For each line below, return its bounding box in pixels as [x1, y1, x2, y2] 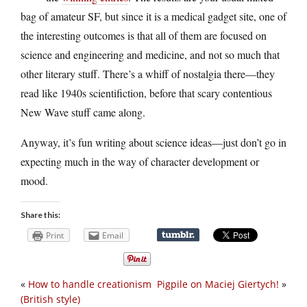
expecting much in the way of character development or [21, 153, 259, 169]
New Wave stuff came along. [21, 104, 145, 119]
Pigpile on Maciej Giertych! [157, 278, 279, 291]
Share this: [21, 209, 60, 220]
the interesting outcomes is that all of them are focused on [21, 27, 267, 42]
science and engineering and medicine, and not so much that [21, 47, 280, 62]
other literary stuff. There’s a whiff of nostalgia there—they [21, 66, 275, 81]
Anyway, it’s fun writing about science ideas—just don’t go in [21, 134, 286, 149]
